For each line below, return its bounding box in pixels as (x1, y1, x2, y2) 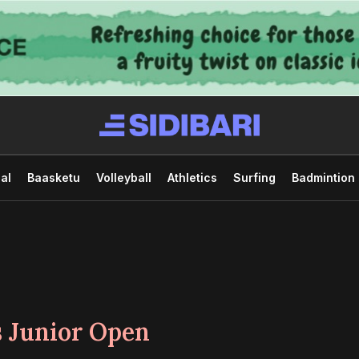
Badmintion (291, 170, 355, 184)
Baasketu (26, 170, 80, 184)
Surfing (232, 170, 276, 184)
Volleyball (95, 170, 151, 184)
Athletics (167, 170, 217, 184)
